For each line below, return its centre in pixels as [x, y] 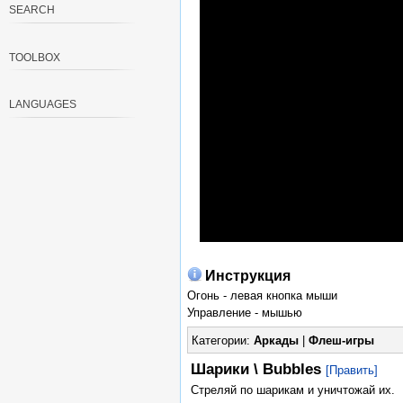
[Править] [351, 371]
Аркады [276, 341]
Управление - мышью [245, 312]
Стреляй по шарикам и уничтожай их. [292, 390]
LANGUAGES [42, 105]
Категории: [222, 341]
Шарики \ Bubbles [258, 370]
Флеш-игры [341, 341]
